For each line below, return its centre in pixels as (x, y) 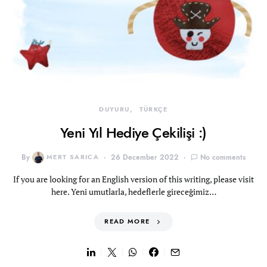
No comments (223, 157)
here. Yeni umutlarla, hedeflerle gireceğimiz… (133, 192)
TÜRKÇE (153, 109)
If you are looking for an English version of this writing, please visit (133, 179)
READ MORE (127, 221)
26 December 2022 (145, 157)
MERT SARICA (73, 157)
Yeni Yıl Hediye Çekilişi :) (133, 133)
